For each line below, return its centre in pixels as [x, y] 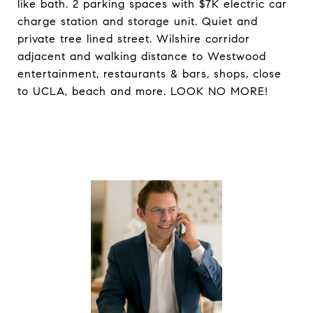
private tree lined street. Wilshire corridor [134, 39]
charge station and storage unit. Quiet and [138, 21]
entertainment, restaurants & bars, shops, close [150, 74]
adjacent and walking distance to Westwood [142, 56]
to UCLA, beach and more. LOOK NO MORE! [143, 91]
